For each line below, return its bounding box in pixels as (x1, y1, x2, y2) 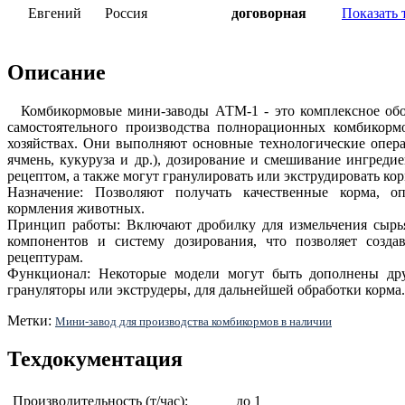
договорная (231, 5, 306, 21)
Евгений (27, 5, 81, 21)
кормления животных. (7, 200, 145, 216)
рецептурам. (7, 249, 83, 265)
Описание (7, 60, 106, 84)
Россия (105, 5, 147, 21)
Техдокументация (7, 346, 183, 371)
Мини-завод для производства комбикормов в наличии (55, 314, 332, 328)
